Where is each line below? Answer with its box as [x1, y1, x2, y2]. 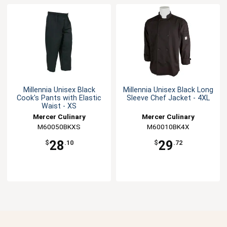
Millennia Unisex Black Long [123, 86, 213, 95]
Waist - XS [42, 102, 77, 111]
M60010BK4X [146, 123, 190, 131]
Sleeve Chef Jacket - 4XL [126, 94, 210, 103]
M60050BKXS [37, 123, 81, 131]
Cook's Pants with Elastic [17, 94, 101, 103]
